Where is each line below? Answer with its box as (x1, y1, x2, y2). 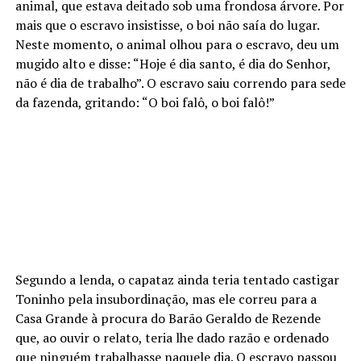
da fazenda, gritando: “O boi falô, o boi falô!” (15, 93, 275, 111)
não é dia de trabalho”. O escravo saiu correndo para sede (15, 73, 346, 92)
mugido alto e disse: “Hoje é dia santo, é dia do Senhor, (15, 54, 330, 73)
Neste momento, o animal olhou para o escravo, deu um (15, 35, 339, 53)
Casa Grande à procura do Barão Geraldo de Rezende (15, 309, 321, 327)
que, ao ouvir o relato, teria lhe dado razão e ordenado (15, 328, 329, 346)
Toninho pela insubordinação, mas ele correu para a (15, 289, 317, 308)
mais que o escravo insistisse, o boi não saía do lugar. (15, 15, 319, 34)
